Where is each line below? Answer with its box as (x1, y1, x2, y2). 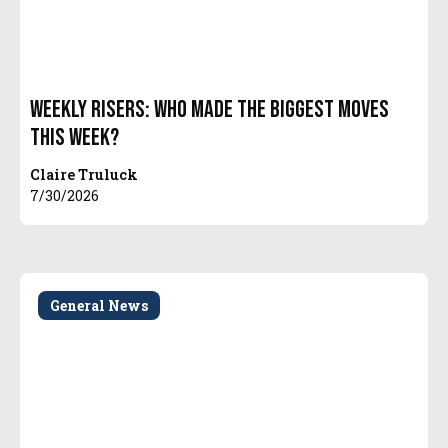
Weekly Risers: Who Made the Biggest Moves (30, 95, 390, 125)
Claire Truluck (30, 165, 139, 185)
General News (50, 295, 149, 315)
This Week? (30, 123, 120, 153)
